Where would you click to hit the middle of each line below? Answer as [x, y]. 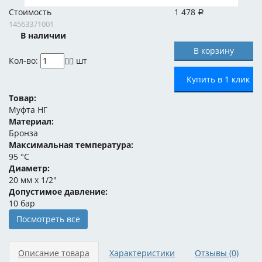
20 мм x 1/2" [33, 180]
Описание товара [54, 253]
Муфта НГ [28, 110]
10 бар [22, 203]
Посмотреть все [48, 219]
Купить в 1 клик [218, 79]
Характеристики [142, 253]
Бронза [23, 133]
